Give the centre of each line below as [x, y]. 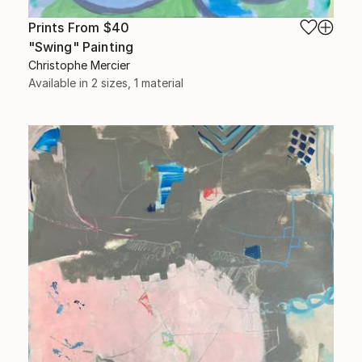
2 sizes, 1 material [137, 83]
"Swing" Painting [81, 47]
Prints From [65, 28]
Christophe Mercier [79, 65]
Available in [59, 83]
